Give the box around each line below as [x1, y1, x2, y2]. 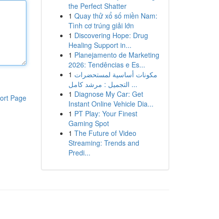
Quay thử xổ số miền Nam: [74, 11, 157, 21]
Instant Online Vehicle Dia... [68, 99, 153, 109]
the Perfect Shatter [68, 1, 127, 11]
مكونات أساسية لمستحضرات [74, 69, 157, 79]
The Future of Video [74, 128, 136, 138]
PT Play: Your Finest [74, 109, 137, 118]
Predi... [68, 148, 90, 157]
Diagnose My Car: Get [74, 89, 143, 99]
